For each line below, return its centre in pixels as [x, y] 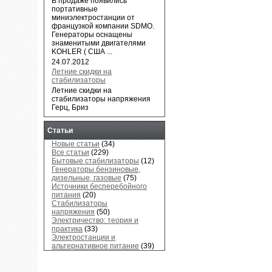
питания [66, 195]
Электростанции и [84, 238]
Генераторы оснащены [92, 35]
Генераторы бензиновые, [96, 170]
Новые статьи [76, 144]
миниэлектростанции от [93, 18]
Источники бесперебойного [100, 187]
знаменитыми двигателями [99, 43]
